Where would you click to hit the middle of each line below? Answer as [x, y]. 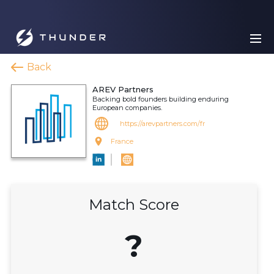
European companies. [127, 108]
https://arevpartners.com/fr [162, 124]
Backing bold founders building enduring [161, 99]
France [122, 141]
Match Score [134, 205]
